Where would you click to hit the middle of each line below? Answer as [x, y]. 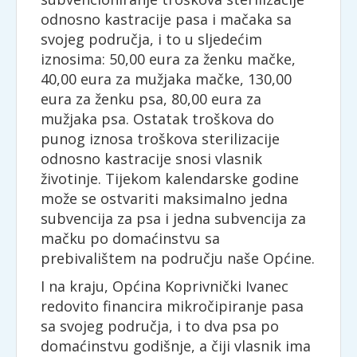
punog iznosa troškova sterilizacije [160, 139]
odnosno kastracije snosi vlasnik [151, 159]
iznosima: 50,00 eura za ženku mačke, [168, 59]
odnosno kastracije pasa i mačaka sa [166, 19]
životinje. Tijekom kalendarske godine [170, 178]
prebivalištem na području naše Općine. [178, 258]
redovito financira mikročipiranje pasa [172, 306]
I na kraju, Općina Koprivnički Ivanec [165, 286]
